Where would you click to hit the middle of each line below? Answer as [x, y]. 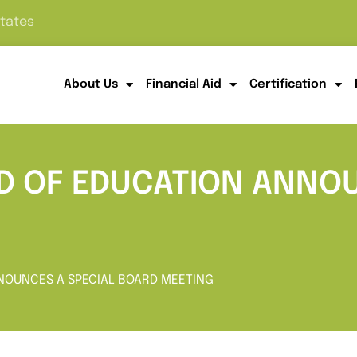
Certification [288, 85]
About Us [90, 85]
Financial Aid [183, 85]
